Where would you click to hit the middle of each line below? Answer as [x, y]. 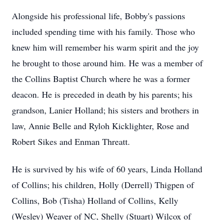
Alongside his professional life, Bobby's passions [98, 16]
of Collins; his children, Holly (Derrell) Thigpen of [103, 185]
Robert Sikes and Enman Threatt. [71, 141]
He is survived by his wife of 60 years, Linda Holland [107, 169]
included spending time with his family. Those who [103, 31]
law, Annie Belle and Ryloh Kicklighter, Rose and [100, 126]
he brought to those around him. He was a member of [107, 63]
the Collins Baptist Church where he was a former [101, 79]
